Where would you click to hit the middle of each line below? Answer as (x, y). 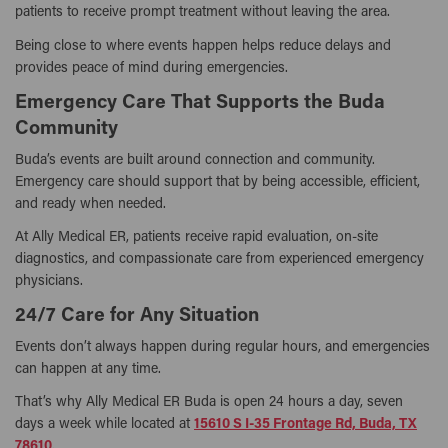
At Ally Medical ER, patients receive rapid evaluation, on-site (196, 237)
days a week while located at (104, 425)
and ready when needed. (90, 204)
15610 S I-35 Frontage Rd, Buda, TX (305, 425)
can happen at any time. (88, 370)
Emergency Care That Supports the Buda (200, 103)
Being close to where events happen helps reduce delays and (203, 46)
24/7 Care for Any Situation (137, 317)
